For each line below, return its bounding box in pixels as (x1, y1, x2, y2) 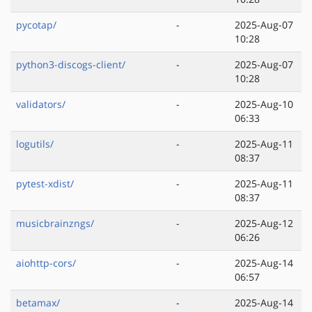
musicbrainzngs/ (16, 217, 94, 231)
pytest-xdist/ (16, 177, 74, 191)
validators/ (16, 97, 65, 111)
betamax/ (16, 296, 60, 310)
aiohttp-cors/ (16, 256, 76, 270)
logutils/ (16, 137, 54, 151)
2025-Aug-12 (235, 217, 293, 231)
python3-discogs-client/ (16, 58, 125, 72)
